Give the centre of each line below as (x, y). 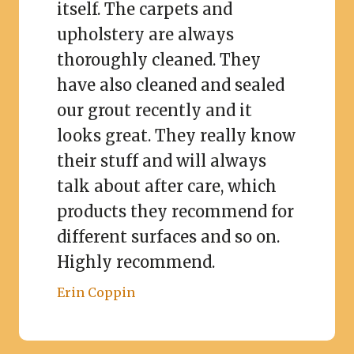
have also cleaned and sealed (171, 85)
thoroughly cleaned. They (159, 59)
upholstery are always (145, 34)
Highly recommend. (136, 262)
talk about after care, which (167, 186)
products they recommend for (175, 211)
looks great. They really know (176, 135)
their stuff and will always (162, 160)
